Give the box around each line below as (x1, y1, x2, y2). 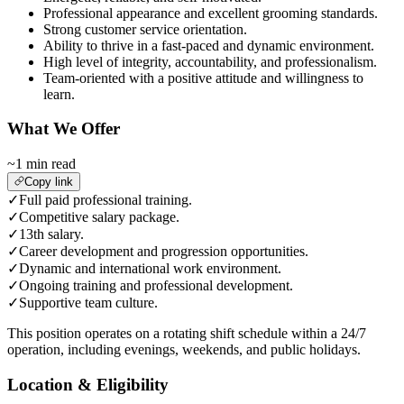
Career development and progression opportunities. (19, 243, 308, 260)
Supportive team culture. (19, 295, 158, 311)
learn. (43, 86, 75, 102)
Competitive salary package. (19, 209, 179, 225)
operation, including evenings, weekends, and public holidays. (7, 342, 361, 358)
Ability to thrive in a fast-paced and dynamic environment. (43, 37, 374, 53)
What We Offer (7, 119, 120, 139)
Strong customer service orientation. (43, 21, 247, 37)
